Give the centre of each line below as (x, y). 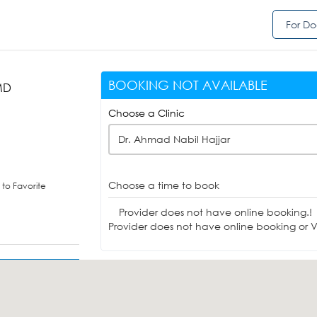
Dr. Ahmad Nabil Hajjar (174, 139)
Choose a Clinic (146, 113)
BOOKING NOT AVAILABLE (188, 85)
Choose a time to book (163, 185)
